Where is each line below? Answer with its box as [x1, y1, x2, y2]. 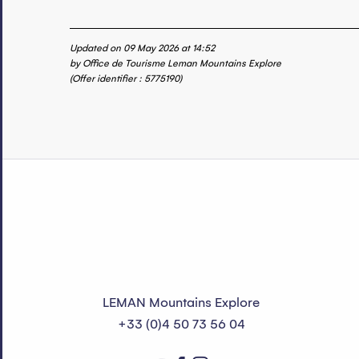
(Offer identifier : [70, 73, 144, 85]
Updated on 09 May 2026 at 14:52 [70, 42, 215, 54]
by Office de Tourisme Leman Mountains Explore [70, 58, 281, 70]
